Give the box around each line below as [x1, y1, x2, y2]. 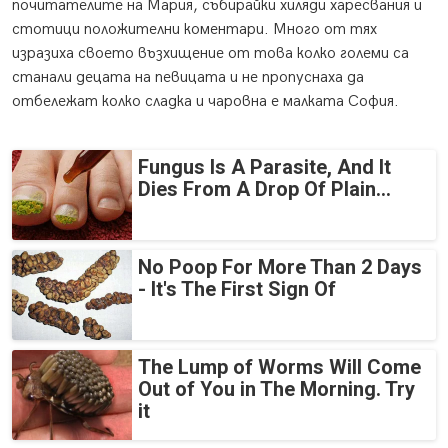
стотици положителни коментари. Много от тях [12, 20, 377, 40]
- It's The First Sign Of [138, 277, 336, 302]
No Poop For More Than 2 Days [138, 255, 422, 280]
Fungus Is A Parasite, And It [138, 155, 391, 180]
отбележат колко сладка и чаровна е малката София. [12, 92, 399, 112]
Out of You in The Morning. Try [138, 377, 415, 402]
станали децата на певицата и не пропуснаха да [12, 68, 364, 88]
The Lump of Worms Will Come [138, 355, 421, 380]
